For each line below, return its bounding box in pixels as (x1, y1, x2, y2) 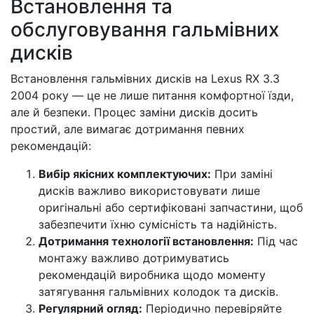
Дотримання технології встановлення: (39, 234, 254, 248)
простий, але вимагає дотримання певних (11, 122, 245, 136)
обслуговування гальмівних (11, 18, 279, 41)
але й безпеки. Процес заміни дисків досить (11, 105, 258, 119)
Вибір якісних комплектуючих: (39, 167, 211, 181)
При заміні (211, 167, 273, 181)
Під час (254, 234, 298, 248)
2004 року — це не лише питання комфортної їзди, (11, 88, 294, 102)
